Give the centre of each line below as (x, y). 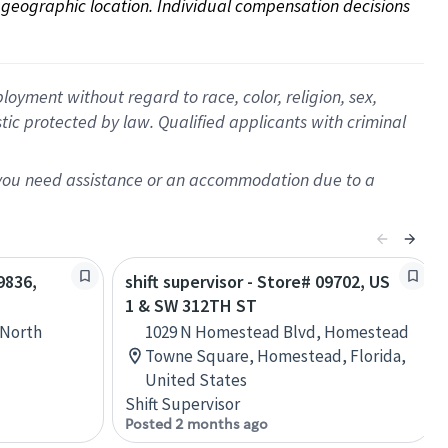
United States (196, 380)
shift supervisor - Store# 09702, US (257, 281)
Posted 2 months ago (196, 424)
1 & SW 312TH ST (191, 305)
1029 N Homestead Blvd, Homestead (277, 332)
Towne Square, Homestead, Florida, (275, 356)
